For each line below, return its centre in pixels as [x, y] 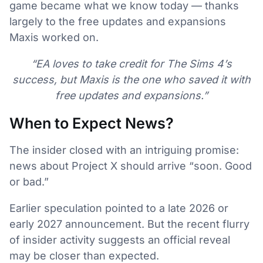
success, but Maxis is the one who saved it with [131, 80]
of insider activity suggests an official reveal [120, 240]
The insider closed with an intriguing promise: [124, 150]
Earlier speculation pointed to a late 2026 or [119, 208]
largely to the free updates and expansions [118, 22]
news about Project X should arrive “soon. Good [131, 166]
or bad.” [29, 182]
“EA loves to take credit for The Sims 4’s [131, 64]
